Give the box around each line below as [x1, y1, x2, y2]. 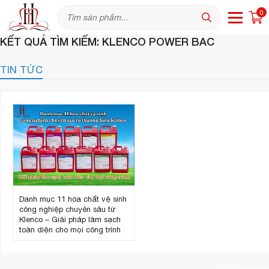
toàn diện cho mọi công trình [19, 225, 121, 234]
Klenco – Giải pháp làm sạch [19, 214, 121, 224]
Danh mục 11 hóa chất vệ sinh [19, 194, 127, 204]
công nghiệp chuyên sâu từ [19, 204, 116, 214]
